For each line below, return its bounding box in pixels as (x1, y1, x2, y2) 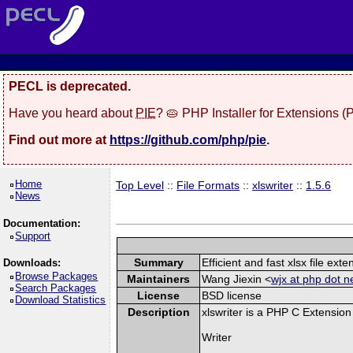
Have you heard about (9, 106, 136, 120)
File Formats (176, 179, 240, 191)
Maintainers (127, 272, 191, 285)
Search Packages (15, 281, 97, 294)
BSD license (202, 288, 262, 302)
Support (15, 230, 51, 242)
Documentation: (2, 217, 80, 229)
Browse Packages (15, 269, 98, 282)
